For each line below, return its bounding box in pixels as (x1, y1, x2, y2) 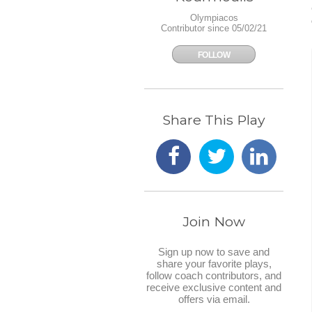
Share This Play (162, 111, 265, 129)
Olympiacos (189, 13, 238, 24)
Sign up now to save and (158, 245, 270, 258)
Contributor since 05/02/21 (161, 23, 267, 34)
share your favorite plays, (156, 257, 272, 270)
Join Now (182, 213, 245, 231)
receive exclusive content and (146, 281, 281, 293)
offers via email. (178, 292, 250, 305)
